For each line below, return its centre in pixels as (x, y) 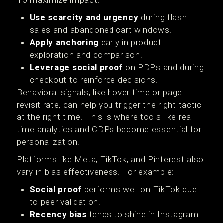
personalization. (49, 142)
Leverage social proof (76, 67)
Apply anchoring (64, 42)
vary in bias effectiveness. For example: (96, 172)
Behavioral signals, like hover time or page (100, 92)
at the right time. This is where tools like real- (107, 117)
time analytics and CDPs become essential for (109, 129)
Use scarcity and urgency (84, 17)
